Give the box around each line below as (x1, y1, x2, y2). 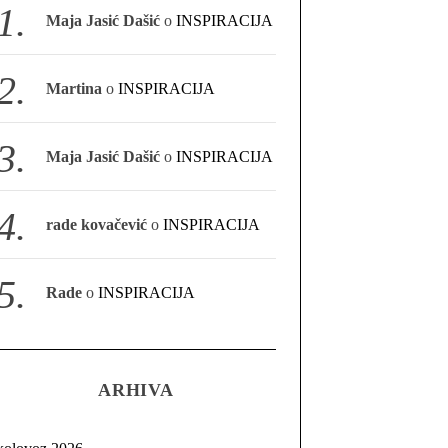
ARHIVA (97, 380, 175, 400)
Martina (46, 80, 103, 97)
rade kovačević (46, 216, 148, 233)
